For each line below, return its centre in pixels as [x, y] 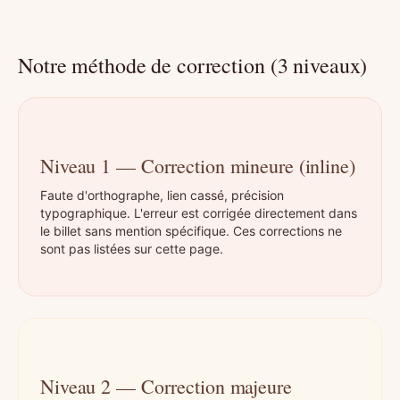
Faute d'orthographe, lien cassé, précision [162, 196]
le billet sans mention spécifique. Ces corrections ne [191, 231]
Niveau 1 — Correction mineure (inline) [198, 166]
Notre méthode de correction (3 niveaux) [193, 66]
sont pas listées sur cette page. [132, 249]
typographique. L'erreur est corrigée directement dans [199, 213]
